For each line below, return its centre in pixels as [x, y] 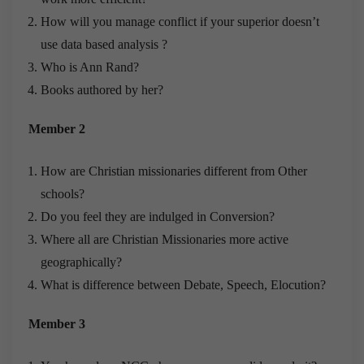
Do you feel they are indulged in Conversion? [158, 216]
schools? [63, 193]
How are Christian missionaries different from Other [174, 171]
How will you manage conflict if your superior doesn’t [180, 21]
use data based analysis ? [104, 44]
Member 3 [57, 323]
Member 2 [57, 128]
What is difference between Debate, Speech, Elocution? [183, 284]
